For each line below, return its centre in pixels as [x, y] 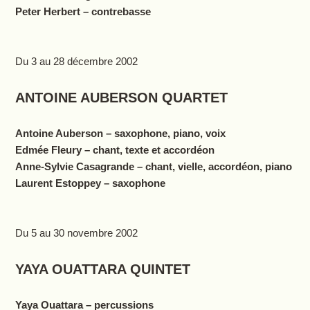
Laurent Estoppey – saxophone [90, 183]
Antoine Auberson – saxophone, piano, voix [120, 134]
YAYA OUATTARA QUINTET [102, 270]
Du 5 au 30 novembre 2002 [76, 233]
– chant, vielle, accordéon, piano [214, 167]
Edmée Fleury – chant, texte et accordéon [115, 150]
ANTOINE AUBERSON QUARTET [121, 98]
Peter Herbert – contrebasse [83, 12]
